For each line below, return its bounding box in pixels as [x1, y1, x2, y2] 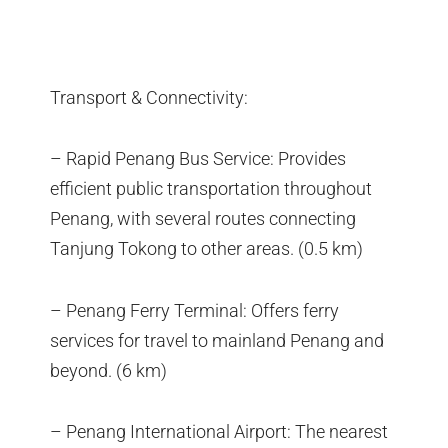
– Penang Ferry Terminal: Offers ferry [50, 299, 339, 321]
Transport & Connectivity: [50, 86, 248, 108]
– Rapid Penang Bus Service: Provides [50, 148, 346, 170]
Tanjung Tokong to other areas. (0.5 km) [50, 238, 363, 260]
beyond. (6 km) [50, 359, 167, 381]
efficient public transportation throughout [50, 178, 372, 200]
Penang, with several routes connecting [50, 208, 356, 230]
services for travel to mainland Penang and [50, 329, 384, 351]
